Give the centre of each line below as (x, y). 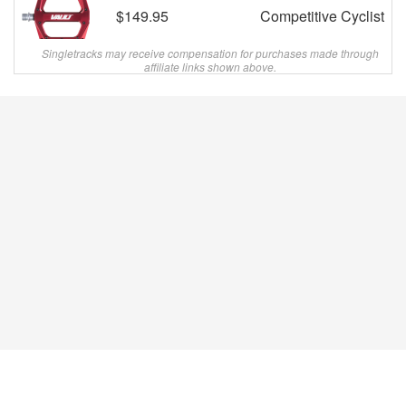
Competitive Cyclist (322, 16)
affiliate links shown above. (210, 67)
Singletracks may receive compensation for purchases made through (210, 53)
